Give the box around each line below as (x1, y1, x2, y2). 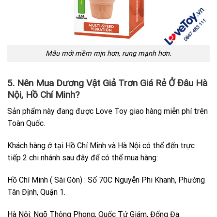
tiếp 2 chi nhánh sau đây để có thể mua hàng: (7, 153, 158, 163)
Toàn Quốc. (7, 119, 45, 128)
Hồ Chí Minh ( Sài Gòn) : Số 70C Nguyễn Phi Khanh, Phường (7, 175, 205, 185)
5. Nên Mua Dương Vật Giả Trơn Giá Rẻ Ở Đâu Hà (7, 77, 207, 89)
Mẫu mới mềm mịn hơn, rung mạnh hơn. (46, 49, 171, 58)
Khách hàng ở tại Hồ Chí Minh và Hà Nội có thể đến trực (7, 141, 195, 151)
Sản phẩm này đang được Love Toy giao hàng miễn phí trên (7, 107, 208, 116)
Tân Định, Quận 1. (7, 187, 65, 197)
